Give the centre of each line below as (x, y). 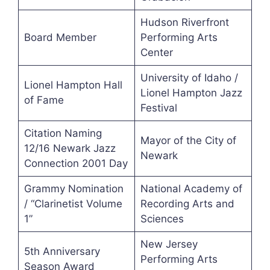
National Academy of (191, 189)
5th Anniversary (62, 252)
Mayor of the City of (188, 141)
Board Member (60, 38)
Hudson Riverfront (184, 23)
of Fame (44, 100)
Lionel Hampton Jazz (191, 93)
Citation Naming (63, 133)
